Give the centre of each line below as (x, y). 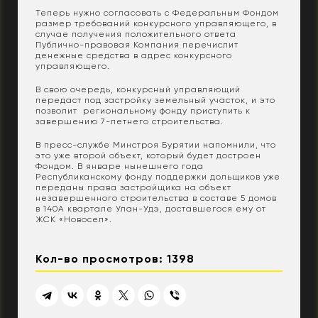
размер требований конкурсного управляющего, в (156, 23)
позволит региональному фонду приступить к (143, 110)
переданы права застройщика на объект (133, 187)
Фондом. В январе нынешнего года (120, 166)
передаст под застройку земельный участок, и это (155, 100)
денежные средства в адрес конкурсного (134, 55)
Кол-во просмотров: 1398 (115, 258)
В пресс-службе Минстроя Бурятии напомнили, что (156, 144)
